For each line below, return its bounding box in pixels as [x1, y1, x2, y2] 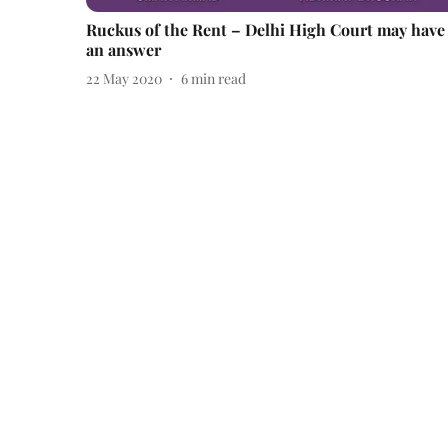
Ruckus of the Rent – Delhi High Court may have [86, 19, 445, 41]
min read [191, 69, 246, 89]
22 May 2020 [86, 69, 162, 89]
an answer [86, 39, 161, 61]
